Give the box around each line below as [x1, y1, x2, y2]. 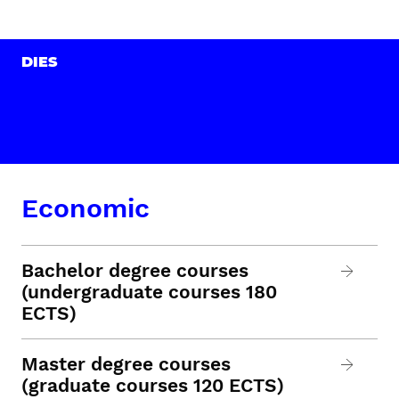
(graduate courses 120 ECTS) [21, 374, 284, 396]
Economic [21, 192, 150, 224]
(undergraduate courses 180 [21, 281, 277, 303]
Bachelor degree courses [21, 259, 248, 281]
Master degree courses [21, 353, 231, 375]
